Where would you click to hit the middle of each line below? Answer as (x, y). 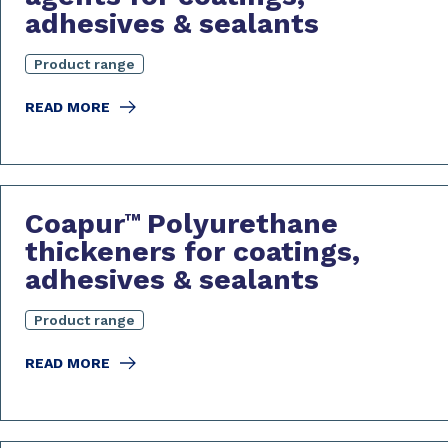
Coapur (75, 223)
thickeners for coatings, (192, 251)
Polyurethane (242, 223)
